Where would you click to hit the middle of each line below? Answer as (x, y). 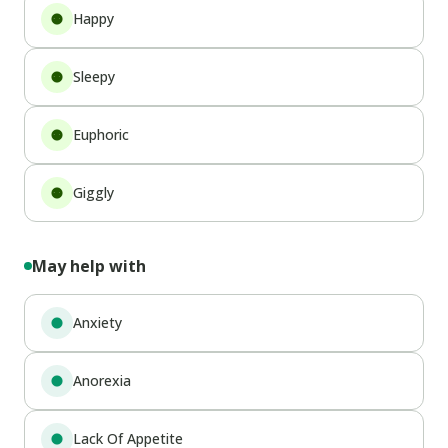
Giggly (93, 192)
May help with (89, 265)
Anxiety (97, 322)
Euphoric (101, 134)
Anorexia (102, 380)
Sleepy (94, 76)
